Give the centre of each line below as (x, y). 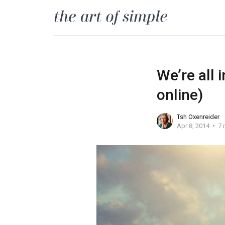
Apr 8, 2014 (193, 126)
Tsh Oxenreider (198, 117)
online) (180, 95)
